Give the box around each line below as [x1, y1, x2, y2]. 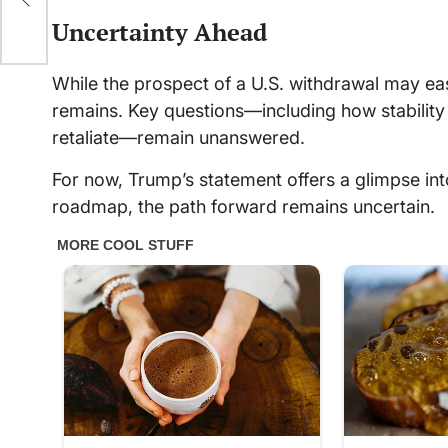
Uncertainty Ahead [52, 16, 267, 49]
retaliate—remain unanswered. [52, 127, 305, 149]
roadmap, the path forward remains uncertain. [52, 196, 435, 218]
